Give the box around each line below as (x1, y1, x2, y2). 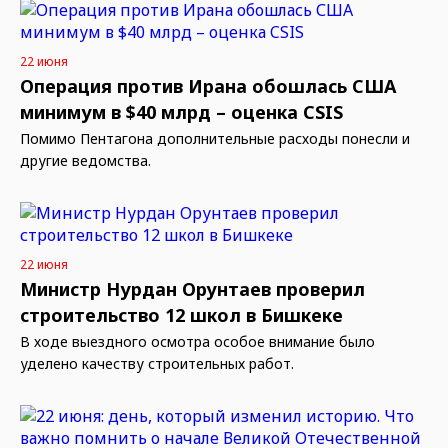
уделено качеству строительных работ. (20, 354, 294, 373)
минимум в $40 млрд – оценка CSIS (20, 100, 343, 124)
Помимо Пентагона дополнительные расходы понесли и (20, 129, 410, 148)
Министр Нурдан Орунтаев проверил (20, 277, 365, 301)
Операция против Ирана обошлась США (20, 74, 396, 98)
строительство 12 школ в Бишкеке (20, 303, 343, 327)
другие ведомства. (20, 151, 151, 170)
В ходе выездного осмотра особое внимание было (20, 332, 375, 351)
